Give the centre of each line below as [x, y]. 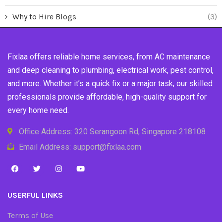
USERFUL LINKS [35, 195]
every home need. [38, 110]
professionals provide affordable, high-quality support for [107, 97]
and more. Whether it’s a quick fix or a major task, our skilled [110, 83]
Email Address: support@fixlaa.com [80, 147]
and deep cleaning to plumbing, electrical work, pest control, [111, 70]
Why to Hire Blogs [44, 16]
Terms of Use [30, 215]
